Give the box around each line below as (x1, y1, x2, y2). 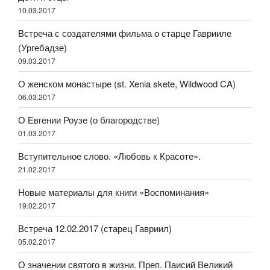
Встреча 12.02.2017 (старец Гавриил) (18, 221, 172, 234)
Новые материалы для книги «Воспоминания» (18, 185, 209, 198)
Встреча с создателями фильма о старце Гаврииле (18, 26, 231, 39)
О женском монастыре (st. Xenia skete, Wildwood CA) (18, 77, 236, 90)
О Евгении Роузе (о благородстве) (18, 113, 160, 126)
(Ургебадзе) (18, 40, 67, 54)
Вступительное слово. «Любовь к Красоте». (18, 149, 201, 162)
